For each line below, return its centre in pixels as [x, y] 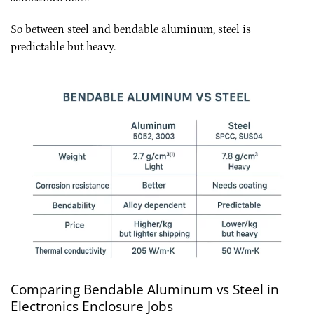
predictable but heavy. [63, 47]
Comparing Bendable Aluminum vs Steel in [145, 289]
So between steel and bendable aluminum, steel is [131, 30]
